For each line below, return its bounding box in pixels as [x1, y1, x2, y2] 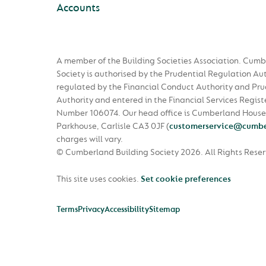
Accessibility [104, 204, 149, 215]
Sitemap [149, 204, 180, 215]
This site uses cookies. [56, 173, 141, 185]
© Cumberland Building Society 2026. [56, 147, 203, 159]
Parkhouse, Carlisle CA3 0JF [56, 121, 166, 132]
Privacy [78, 204, 104, 215]
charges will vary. [56, 134, 123, 145]
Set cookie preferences [141, 173, 231, 185]
